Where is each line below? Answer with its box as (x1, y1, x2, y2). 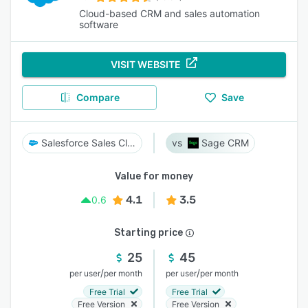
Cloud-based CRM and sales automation (78, 8, 260, 19)
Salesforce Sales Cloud (126, 137, 135, 148)
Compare (76, 91, 120, 103)
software (78, 19, 118, 30)
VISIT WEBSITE (111, 58, 181, 70)
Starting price (114, 227, 183, 239)
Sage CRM (201, 137, 249, 148)
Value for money (115, 170, 193, 182)
